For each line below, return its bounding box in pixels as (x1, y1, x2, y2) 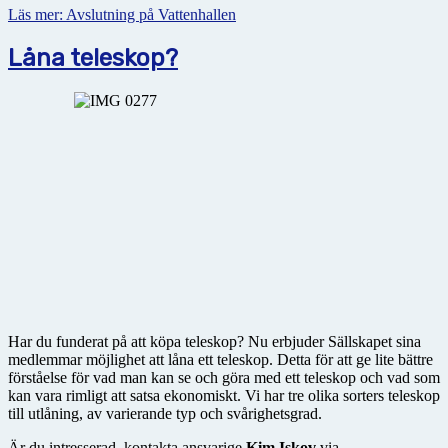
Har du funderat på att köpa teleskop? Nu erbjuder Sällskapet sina (8, 332, 421, 350)
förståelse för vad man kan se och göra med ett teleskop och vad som (8, 368, 440, 386)
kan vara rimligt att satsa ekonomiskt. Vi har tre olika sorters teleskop (8, 386, 440, 404)
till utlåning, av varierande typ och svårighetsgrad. (8, 404, 322, 422)
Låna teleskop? (8, 43, 178, 72)
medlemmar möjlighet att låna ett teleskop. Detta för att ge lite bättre (8, 350, 433, 368)
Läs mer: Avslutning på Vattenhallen (8, 5, 236, 23)
